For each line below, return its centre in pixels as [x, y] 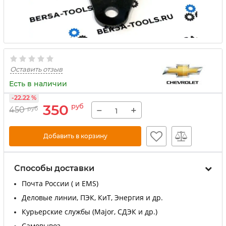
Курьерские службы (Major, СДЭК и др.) [90, 212]
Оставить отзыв [36, 69]
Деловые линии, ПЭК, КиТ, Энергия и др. [92, 197]
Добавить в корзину [75, 136]
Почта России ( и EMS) [60, 183]
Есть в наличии [38, 84]
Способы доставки [54, 168]
